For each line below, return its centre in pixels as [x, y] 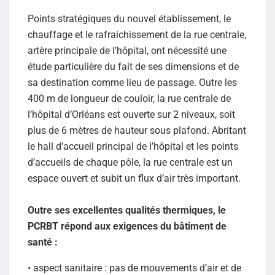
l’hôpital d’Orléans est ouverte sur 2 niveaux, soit [131, 114]
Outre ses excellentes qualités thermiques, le [127, 210]
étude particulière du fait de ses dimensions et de [133, 66]
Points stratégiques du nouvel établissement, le [129, 18]
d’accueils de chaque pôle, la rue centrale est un [130, 162]
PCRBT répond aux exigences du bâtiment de [127, 226]
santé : [43, 242]
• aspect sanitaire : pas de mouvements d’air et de [134, 268]
